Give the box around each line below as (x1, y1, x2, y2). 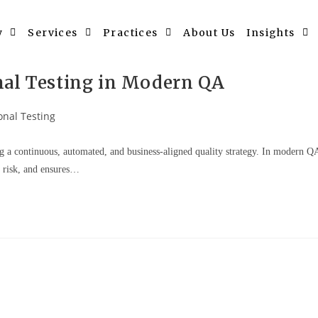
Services (28, 26, 78, 40)
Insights (246, 26, 295, 40)
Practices (103, 26, 158, 40)
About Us (183, 26, 236, 40)
